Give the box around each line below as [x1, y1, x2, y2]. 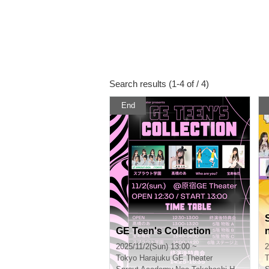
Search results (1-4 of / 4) [109, 79, 209, 89]
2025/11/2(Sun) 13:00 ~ [116, 242, 197, 251]
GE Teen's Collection [116, 226, 211, 236]
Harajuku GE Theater [139, 253, 213, 262]
